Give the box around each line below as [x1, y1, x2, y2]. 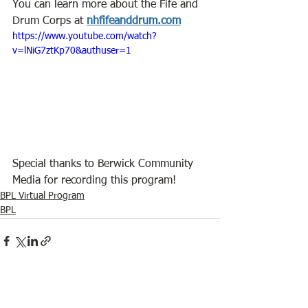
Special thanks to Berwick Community [12, 158, 197, 170]
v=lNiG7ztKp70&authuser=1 [12, 46, 131, 56]
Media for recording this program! [12, 175, 176, 186]
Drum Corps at [12, 16, 87, 27]
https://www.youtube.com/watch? [12, 32, 157, 41]
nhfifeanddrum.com [87, 16, 181, 27]
